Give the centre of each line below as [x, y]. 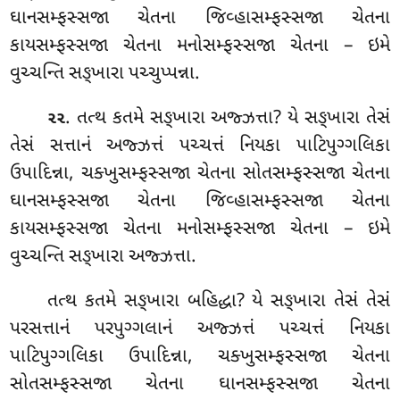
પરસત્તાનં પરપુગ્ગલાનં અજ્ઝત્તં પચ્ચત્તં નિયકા [200, 329]
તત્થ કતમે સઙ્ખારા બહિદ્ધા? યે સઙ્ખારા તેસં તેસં [219, 301]
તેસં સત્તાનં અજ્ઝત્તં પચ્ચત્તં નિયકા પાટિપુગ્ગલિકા [200, 146]
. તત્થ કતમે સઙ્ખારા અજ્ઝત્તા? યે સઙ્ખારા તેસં [228, 118]
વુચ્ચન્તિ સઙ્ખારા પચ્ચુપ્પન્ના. [105, 75]
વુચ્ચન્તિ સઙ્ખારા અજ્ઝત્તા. [104, 257]
